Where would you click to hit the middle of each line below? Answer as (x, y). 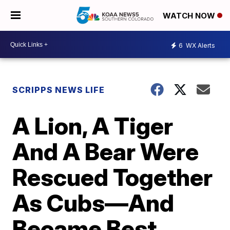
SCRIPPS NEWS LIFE (59, 90)
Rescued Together (113, 177)
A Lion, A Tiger (93, 126)
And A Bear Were (106, 151)
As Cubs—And (93, 203)
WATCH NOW (190, 16)
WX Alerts (200, 45)
